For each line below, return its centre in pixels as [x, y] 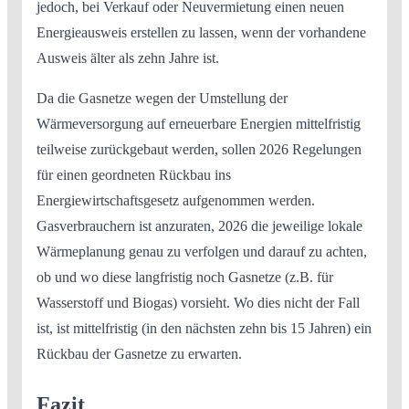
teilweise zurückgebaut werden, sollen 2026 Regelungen [199, 150]
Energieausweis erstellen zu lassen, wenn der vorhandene [201, 33]
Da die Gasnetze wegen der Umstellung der [162, 99]
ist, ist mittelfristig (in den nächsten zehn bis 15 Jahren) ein [204, 329]
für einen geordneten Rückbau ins [134, 175]
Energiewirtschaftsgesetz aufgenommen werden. [176, 201]
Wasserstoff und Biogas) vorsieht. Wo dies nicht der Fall [198, 303]
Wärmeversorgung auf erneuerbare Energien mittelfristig [199, 124]
